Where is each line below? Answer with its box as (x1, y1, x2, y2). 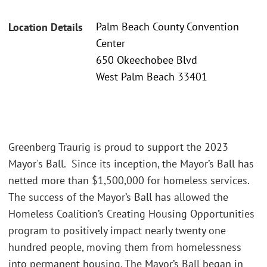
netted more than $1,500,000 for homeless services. (8, 173, 249, 187)
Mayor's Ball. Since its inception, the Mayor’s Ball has (8, 156, 254, 170)
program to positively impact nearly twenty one (8, 223, 226, 237)
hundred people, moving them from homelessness (8, 240, 241, 254)
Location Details (8, 20, 83, 35)
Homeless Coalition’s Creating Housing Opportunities (8, 206, 254, 221)
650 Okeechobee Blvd (96, 53, 197, 67)
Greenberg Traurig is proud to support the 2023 (8, 139, 228, 154)
